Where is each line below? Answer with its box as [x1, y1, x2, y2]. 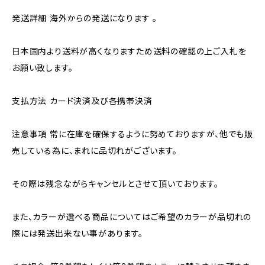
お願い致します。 [12, 63, 73, 73]
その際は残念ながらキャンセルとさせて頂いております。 [12, 179, 219, 189]
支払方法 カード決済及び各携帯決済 [12, 96, 153, 106]
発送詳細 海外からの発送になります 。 [12, 13, 158, 23]
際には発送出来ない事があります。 [12, 228, 143, 238]
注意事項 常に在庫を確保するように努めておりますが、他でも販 [12, 129, 253, 139]
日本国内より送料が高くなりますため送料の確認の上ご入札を [12, 46, 247, 56]
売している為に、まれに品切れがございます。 [12, 146, 177, 156]
